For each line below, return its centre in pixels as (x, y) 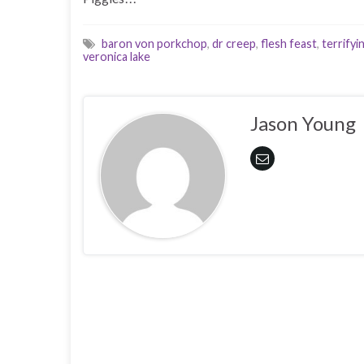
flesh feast (289, 43)
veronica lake (117, 56)
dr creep (234, 43)
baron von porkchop (154, 43)
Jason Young (303, 123)
